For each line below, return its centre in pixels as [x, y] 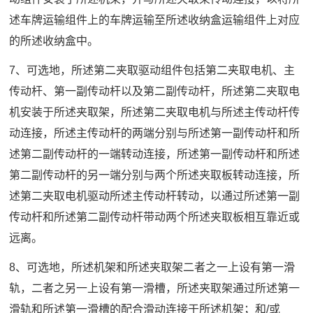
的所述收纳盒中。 [54, 41]
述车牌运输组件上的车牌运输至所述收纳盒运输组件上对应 [155, 20]
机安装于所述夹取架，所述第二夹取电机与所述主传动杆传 [155, 112]
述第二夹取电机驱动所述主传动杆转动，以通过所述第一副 [155, 196]
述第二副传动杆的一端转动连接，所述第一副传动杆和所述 [155, 154]
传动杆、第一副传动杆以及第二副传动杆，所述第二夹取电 [155, 92]
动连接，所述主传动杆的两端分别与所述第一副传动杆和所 [155, 133]
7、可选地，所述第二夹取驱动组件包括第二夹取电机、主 [152, 71]
